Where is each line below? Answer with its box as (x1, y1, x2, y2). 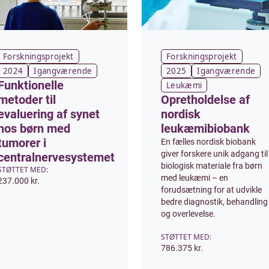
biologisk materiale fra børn (161, 161, 262, 171)
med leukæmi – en (161, 173, 228, 183)
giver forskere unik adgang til (161, 149, 268, 159)
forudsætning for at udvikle (161, 185, 262, 195)
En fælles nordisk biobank (161, 137, 256, 147)
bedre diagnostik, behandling (161, 197, 268, 207)
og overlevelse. (161, 209, 216, 219)
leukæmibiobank (161, 121, 250, 136)
